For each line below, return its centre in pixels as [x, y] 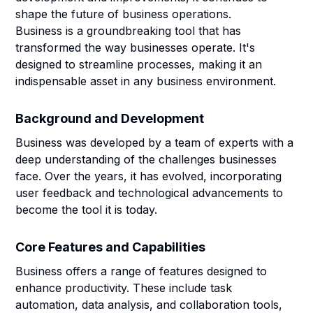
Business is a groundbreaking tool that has [129, 31]
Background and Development [110, 118]
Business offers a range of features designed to [141, 271]
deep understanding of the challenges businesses [146, 159]
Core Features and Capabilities [111, 247]
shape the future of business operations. [124, 14]
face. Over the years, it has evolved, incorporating [149, 176]
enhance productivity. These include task [124, 288]
